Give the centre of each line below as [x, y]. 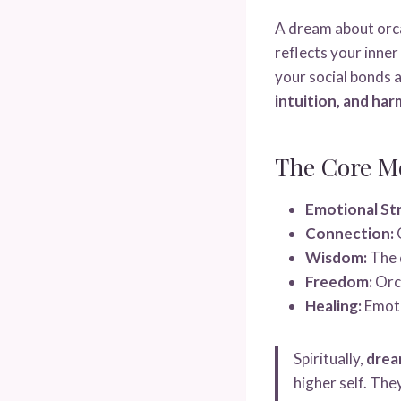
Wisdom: [336, 257]
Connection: [350, 233]
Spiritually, [330, 358]
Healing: [333, 305]
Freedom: [339, 281]
